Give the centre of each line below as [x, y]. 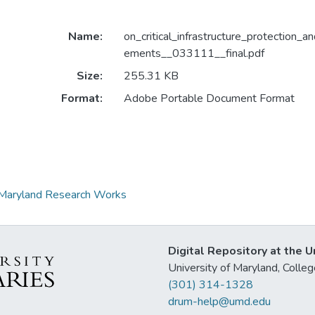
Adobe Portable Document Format [209, 99]
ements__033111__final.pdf [194, 54]
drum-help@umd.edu [219, 302]
